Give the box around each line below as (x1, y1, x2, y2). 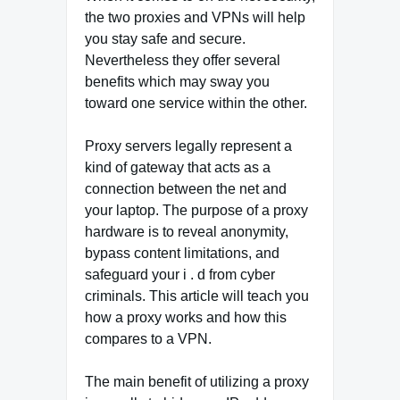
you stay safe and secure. (85, 31, 246, 46)
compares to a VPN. (85, 331, 212, 346)
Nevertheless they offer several (85, 53, 280, 68)
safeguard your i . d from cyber (85, 267, 275, 282)
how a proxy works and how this (85, 310, 287, 325)
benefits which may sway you (85, 74, 270, 89)
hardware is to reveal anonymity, (85, 224, 288, 239)
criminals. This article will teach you (85, 288, 309, 304)
